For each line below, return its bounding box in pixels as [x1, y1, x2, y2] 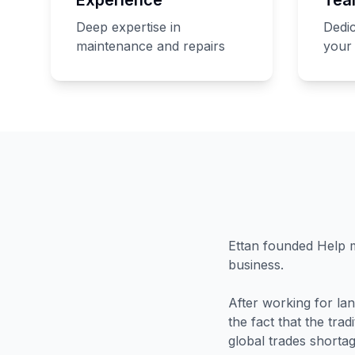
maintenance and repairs [76, 37, 225, 54]
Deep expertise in [76, 18, 181, 35]
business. [228, 256, 284, 273]
